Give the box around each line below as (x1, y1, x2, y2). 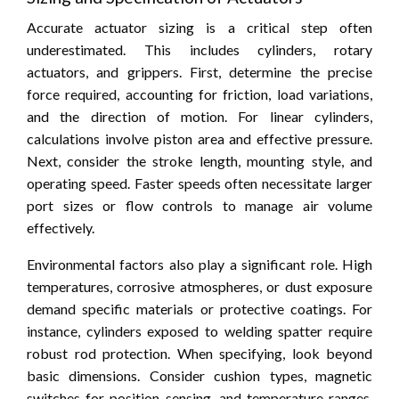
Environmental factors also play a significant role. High (27, 255, 372, 273)
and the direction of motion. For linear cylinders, (27, 107, 372, 125)
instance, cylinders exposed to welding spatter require (27, 322, 372, 339)
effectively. (27, 218, 94, 236)
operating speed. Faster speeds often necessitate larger (27, 174, 372, 191)
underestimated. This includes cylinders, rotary (27, 40, 372, 58)
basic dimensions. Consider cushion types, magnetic (27, 366, 372, 384)
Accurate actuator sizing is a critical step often (27, 18, 372, 36)
